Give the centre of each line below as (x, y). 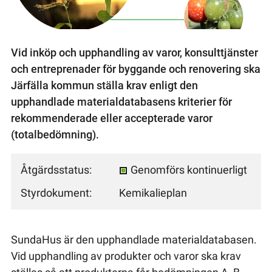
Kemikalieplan (153, 193)
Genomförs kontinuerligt (188, 170)
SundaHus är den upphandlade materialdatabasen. (134, 239)
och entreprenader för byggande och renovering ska (135, 69)
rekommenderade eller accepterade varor (111, 118)
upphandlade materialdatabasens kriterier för (121, 101)
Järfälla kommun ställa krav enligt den (104, 85)
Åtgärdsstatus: (56, 170)
